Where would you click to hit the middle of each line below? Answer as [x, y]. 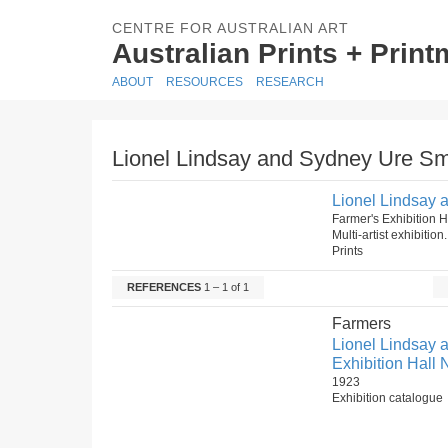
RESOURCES [204, 82]
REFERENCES [164, 287]
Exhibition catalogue [387, 398]
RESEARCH [290, 82]
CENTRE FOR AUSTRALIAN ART [230, 28]
